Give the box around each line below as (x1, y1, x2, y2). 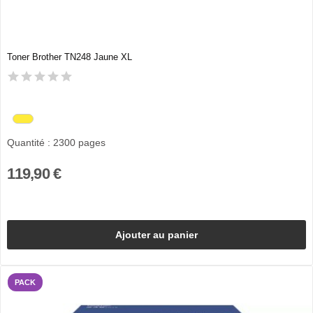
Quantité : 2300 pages (6, 136, 105, 148)
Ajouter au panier (115, 228, 198, 240)
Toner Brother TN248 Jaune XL (6, 52, 132, 63)
